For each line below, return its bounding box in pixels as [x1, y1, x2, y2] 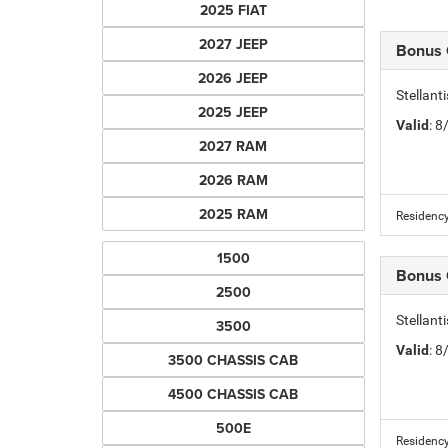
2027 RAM [199, 136, 268, 156]
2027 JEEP [198, 34, 268, 54]
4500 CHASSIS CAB [168, 384, 299, 404]
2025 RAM [198, 204, 268, 224]
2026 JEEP [198, 68, 269, 88]
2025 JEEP [198, 102, 269, 122]
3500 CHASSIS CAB [168, 350, 299, 370]
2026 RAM [198, 170, 268, 190]
